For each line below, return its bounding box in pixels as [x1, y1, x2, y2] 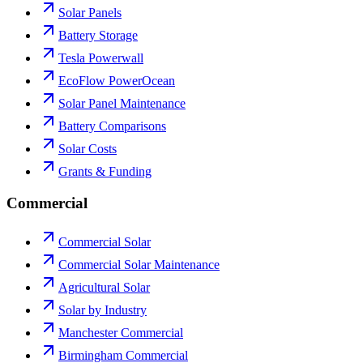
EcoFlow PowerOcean [58, 73, 175, 88]
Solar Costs [58, 141, 117, 156]
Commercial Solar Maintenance [58, 258, 220, 272]
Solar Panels [58, 5, 122, 19]
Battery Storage [58, 28, 138, 42]
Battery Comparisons [58, 118, 166, 133]
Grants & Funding [58, 164, 152, 178]
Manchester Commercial [58, 326, 183, 340]
